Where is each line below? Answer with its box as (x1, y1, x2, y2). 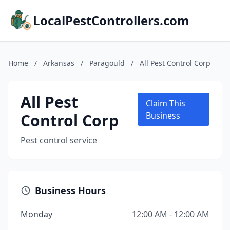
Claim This (145, 98, 185, 109)
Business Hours (35, 184, 106, 197)
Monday (21, 208, 52, 220)
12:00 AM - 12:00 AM (132, 208, 209, 220)
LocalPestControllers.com (33, 12, 189, 29)
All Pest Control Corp (140, 58, 210, 68)
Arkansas (43, 58, 74, 68)
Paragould (89, 58, 125, 68)
